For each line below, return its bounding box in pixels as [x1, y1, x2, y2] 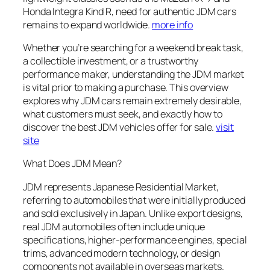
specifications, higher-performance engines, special [23, 233, 247, 246]
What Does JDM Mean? [23, 157, 122, 171]
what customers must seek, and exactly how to [23, 107, 222, 121]
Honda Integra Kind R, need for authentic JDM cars [23, 4, 237, 18]
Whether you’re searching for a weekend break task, [23, 41, 243, 54]
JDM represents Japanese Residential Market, [23, 180, 219, 193]
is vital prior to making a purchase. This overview [23, 81, 228, 94]
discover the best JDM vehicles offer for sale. [23, 121, 216, 134]
